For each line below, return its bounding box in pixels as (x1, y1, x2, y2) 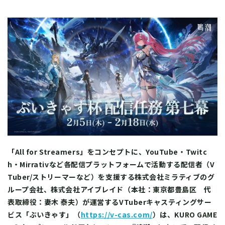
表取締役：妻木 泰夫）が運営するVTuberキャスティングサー (8, 197, 212, 207)
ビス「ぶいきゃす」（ (8, 209, 81, 220)
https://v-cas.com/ (80, 209, 153, 220)
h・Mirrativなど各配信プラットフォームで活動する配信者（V (8, 159, 215, 170)
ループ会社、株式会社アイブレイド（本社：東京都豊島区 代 (8, 184, 211, 195)
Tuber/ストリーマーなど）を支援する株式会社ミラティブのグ (8, 172, 215, 182)
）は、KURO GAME (152, 209, 217, 220)
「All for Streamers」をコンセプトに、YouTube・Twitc (8, 147, 207, 157)
